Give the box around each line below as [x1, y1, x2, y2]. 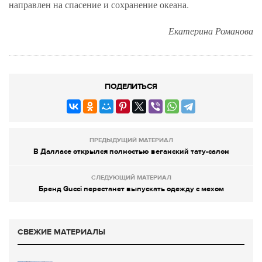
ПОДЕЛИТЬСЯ [105, 81, 157, 91]
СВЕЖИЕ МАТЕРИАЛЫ [18, 226, 105, 237]
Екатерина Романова [168, 24, 253, 37]
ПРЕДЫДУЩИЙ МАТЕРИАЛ [89, 136, 173, 144]
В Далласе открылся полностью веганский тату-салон [33, 146, 229, 156]
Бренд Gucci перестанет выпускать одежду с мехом [38, 184, 224, 194]
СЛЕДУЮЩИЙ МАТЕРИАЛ [91, 173, 171, 181]
